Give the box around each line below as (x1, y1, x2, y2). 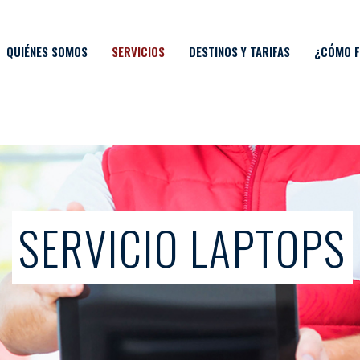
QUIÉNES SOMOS (6, 43, 88, 60)
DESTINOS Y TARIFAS (189, 43, 290, 60)
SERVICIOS (112, 43, 165, 60)
